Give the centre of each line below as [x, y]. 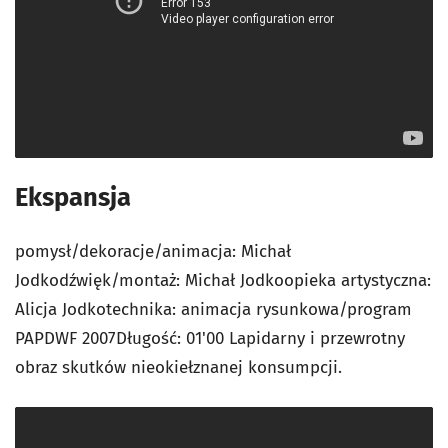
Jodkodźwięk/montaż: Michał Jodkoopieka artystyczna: [223, 281]
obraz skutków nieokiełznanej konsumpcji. [178, 368]
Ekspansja [73, 198]
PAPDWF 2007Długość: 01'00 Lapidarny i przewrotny [210, 339]
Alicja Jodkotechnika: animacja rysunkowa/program [213, 310]
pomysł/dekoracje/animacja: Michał [153, 252]
